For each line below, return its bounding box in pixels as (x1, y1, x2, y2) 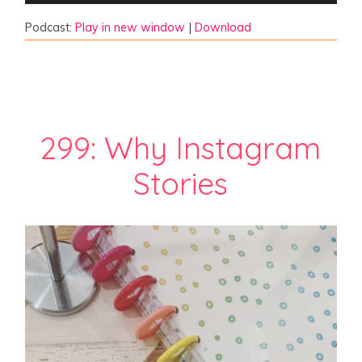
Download (195, 19, 252, 35)
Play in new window (75, 19, 186, 35)
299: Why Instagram (40, 128, 322, 166)
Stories (133, 164, 229, 202)
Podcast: (25, 19, 76, 35)
